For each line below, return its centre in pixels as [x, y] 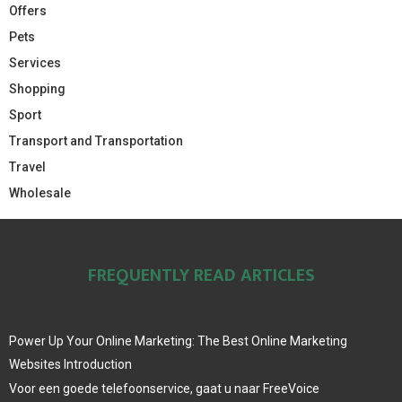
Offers [28, 10]
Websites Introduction [70, 364]
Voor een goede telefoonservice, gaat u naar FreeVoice [164, 388]
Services [35, 62]
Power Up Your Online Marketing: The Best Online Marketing [178, 341]
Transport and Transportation [96, 140]
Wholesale [40, 192]
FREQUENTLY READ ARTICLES [201, 275]
